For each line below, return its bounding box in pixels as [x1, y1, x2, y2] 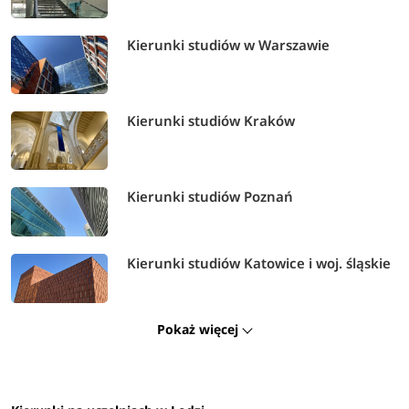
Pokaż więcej [157, 320, 243, 339]
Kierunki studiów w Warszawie [127, 36, 330, 55]
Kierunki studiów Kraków [127, 111, 296, 131]
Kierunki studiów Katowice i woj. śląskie [127, 254, 392, 273]
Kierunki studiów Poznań [127, 187, 294, 206]
